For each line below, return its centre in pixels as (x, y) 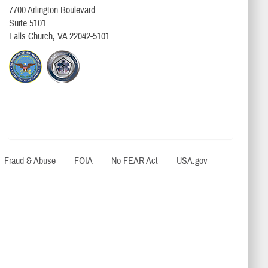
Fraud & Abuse (30, 161)
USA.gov (192, 161)
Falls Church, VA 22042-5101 (59, 37)
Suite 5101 (27, 24)
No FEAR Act (135, 161)
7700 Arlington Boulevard (52, 10)
